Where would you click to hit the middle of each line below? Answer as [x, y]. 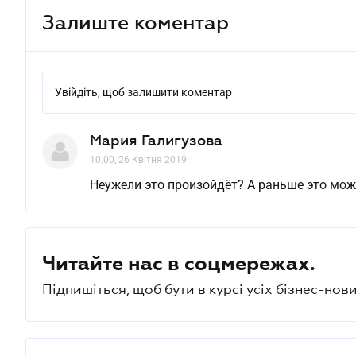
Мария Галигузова [156, 141]
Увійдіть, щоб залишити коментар [143, 92]
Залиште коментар [135, 22]
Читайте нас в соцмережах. [179, 263]
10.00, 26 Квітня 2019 [138, 160]
